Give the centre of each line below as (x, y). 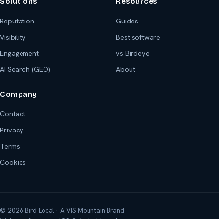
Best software (138, 37)
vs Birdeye (133, 53)
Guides (127, 21)
